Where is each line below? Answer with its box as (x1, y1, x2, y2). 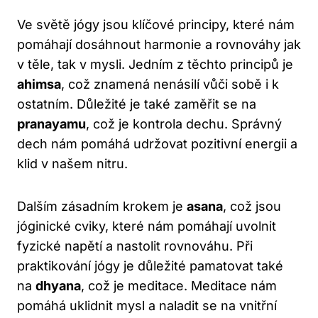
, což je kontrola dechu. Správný (86, 116, 282, 132)
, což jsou (223, 199, 281, 214)
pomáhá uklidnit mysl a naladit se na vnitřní (17, 298, 277, 314)
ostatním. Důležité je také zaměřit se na (17, 97, 256, 112)
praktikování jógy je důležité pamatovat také (17, 258, 283, 274)
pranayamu (17, 116, 86, 132)
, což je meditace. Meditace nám (81, 278, 277, 294)
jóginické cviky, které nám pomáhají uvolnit (17, 219, 276, 234)
